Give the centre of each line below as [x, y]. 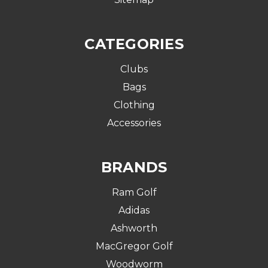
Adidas [134, 211]
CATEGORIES [134, 44]
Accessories [134, 123]
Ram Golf [134, 193]
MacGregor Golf [134, 246]
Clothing [134, 105]
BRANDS [134, 167]
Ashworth [134, 229]
